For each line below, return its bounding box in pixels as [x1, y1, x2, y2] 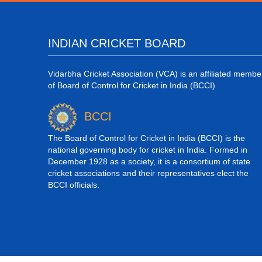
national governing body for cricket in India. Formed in [48, 144, 247, 154]
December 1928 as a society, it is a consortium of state [48, 156, 250, 166]
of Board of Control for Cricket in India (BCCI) [48, 81, 215, 90]
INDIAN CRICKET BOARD [48, 37, 185, 50]
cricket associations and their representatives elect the [48, 168, 249, 178]
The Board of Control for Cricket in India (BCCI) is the [48, 133, 245, 143]
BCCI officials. [48, 180, 99, 189]
